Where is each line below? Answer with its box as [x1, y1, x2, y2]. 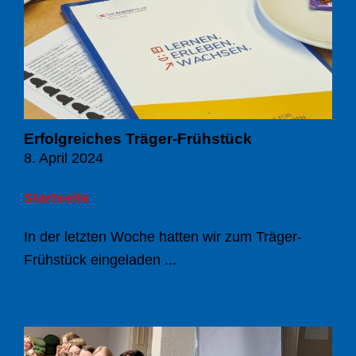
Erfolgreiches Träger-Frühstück [24, 130, 252, 147]
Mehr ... [24, 286, 76, 304]
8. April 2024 [24, 149, 103, 166]
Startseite [24, 189, 89, 206]
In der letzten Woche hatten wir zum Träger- [24, 228, 302, 245]
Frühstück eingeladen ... [24, 251, 176, 268]
